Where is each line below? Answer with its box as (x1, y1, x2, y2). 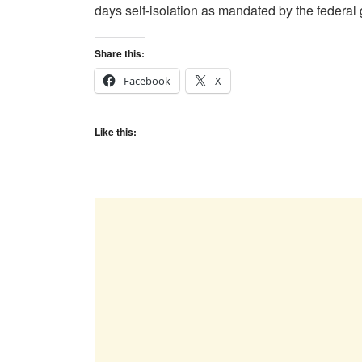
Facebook (124, 73, 170, 88)
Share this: (95, 45, 145, 61)
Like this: (95, 124, 137, 139)
